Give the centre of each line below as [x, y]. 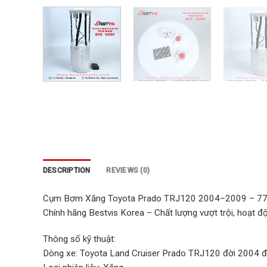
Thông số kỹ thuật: [79, 239]
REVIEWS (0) [128, 171]
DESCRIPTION [67, 171]
